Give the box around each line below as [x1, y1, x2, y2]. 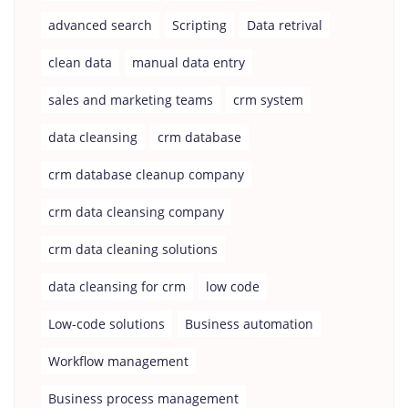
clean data [48, 54, 112, 71]
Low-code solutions [48, 315, 165, 332]
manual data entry [132, 54, 245, 71]
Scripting [172, 16, 227, 34]
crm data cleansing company [48, 203, 224, 220]
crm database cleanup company [48, 166, 244, 183]
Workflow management [48, 352, 189, 370]
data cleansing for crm [48, 278, 186, 295]
